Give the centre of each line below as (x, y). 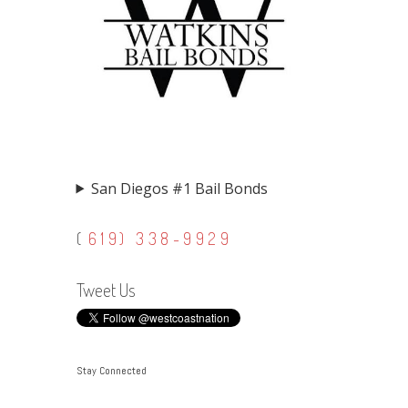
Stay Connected (111, 370)
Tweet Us (106, 289)
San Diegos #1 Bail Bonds (180, 188)
